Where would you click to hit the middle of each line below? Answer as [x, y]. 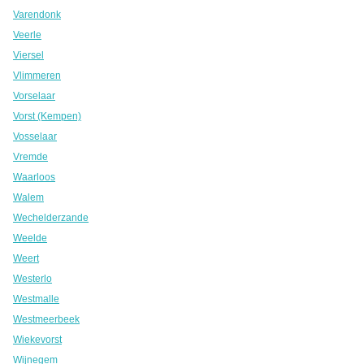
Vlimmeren [37, 76]
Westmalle [36, 299]
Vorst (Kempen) [47, 116]
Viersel [28, 55]
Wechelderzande [51, 218]
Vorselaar [34, 96]
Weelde [30, 238]
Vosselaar [35, 136]
